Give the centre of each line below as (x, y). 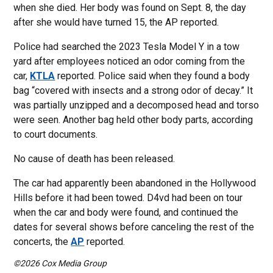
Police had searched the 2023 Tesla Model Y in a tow (127, 47)
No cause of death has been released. (94, 159)
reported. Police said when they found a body (153, 76)
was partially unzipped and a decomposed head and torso (136, 105)
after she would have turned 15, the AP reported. (116, 22)
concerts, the (42, 242)
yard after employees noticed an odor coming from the (129, 61)
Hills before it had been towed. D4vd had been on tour (128, 198)
